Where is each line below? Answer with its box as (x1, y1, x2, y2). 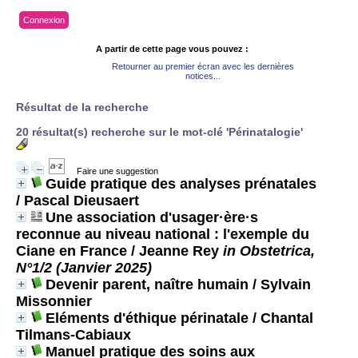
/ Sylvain (249, 276, 311, 292)
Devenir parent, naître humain (46, 276, 249, 292)
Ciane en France (16, 243, 127, 259)
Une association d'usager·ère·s (46, 209, 258, 225)
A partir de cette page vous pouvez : (96, 44, 249, 54)
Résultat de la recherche (16, 101, 149, 113)
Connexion (23, 15, 65, 25)
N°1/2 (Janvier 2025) (16, 260, 152, 276)
